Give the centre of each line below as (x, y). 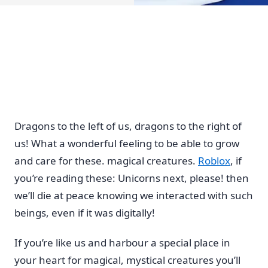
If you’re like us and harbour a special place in (122, 243)
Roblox (214, 160)
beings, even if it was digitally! (85, 212)
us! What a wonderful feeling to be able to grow (127, 143)
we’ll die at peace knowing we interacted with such (134, 195)
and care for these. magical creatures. (106, 160)
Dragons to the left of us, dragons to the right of (128, 126)
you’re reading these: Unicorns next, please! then (132, 178)
